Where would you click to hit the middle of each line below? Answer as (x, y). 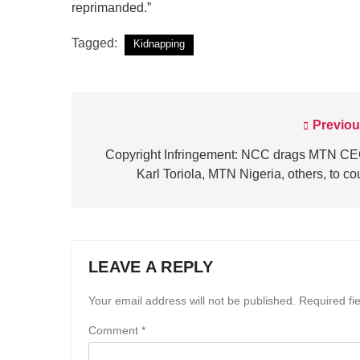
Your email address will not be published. (192, 300)
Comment (115, 330)
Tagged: (96, 43)
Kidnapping (159, 43)
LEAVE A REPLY (151, 266)
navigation (130, 158)
